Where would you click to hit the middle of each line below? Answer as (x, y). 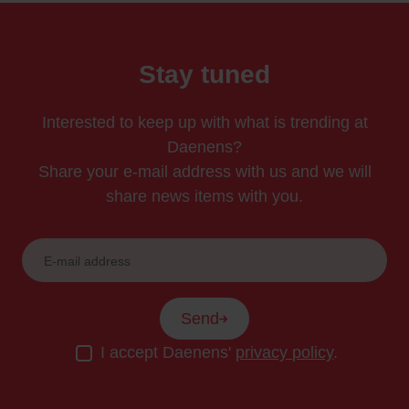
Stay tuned (204, 75)
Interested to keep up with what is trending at (204, 123)
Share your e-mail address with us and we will (204, 172)
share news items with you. (204, 197)
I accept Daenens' (168, 353)
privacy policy (285, 353)
